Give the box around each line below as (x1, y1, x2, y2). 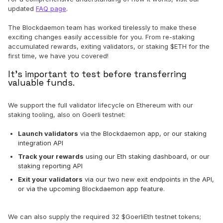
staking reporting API (18, 162, 83, 170)
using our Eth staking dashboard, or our (84, 152, 210, 161)
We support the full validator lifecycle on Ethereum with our (8, 101, 193, 110)
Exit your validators (18, 175, 83, 184)
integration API (18, 139, 63, 147)
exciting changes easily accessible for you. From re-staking (8, 33, 195, 41)
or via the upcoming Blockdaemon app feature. (18, 185, 165, 193)
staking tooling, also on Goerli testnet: (8, 111, 125, 119)
